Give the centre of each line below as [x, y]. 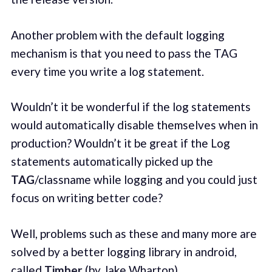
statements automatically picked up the [112, 161]
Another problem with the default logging [117, 35]
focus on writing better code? [87, 198]
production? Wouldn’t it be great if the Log [120, 143]
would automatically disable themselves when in [134, 125]
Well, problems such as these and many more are [134, 233]
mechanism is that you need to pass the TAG [124, 53]
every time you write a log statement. [107, 71]
